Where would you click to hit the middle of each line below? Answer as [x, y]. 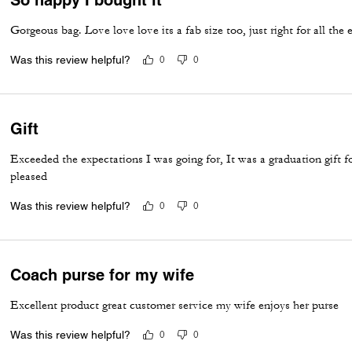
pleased [29, 176]
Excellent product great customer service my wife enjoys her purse [175, 305]
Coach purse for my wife [103, 275]
